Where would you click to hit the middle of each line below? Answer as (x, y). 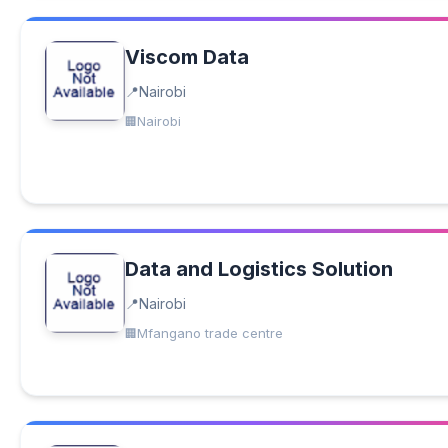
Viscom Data (187, 57)
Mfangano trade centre (210, 333)
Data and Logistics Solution (259, 269)
